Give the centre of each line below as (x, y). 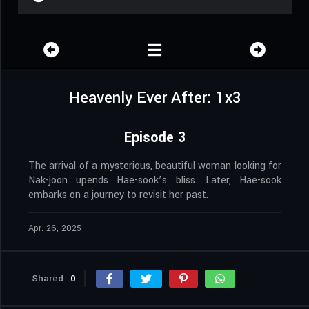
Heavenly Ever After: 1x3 (155, 98)
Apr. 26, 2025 (55, 229)
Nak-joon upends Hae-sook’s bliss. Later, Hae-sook (155, 181)
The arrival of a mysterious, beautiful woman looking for (155, 166)
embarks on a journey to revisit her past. (118, 195)
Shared (48, 279)
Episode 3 (155, 138)
